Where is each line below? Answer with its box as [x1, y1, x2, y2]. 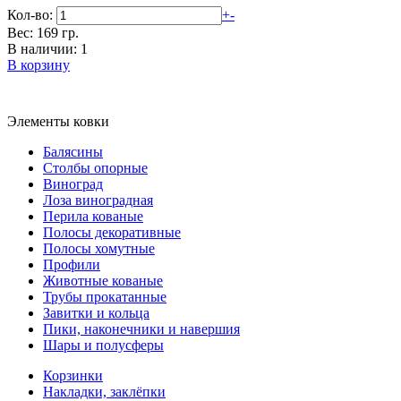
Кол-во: [7, 6, 53, 22]
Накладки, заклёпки [43, 383, 166, 399]
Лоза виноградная [43, 192, 153, 208]
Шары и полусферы [43, 337, 164, 353]
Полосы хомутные [43, 240, 155, 256]
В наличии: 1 [7, 40, 88, 56]
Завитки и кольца [43, 304, 149, 320]
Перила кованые [43, 208, 143, 224]
